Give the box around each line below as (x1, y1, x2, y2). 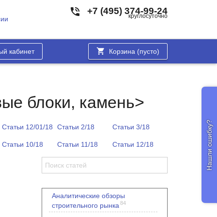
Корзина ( (109, 47, 139, 55)
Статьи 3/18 (112, 123, 150, 131)
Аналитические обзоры (52, 192, 125, 200)
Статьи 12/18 (112, 140, 154, 148)
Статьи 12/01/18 (2, 123, 53, 131)
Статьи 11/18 (57, 140, 98, 148)
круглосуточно (128, 13, 168, 19)
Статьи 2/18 (57, 123, 94, 131)
